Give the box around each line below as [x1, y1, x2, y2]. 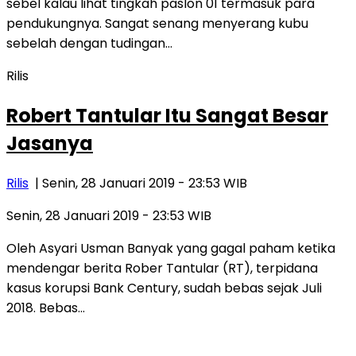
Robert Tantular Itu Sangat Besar [6, 102, 328, 129]
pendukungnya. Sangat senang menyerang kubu [6, 14, 308, 33]
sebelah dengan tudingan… [6, 33, 172, 52]
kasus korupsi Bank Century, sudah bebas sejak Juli [6, 278, 322, 297]
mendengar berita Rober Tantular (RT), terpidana [6, 258, 318, 277]
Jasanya [6, 130, 93, 157]
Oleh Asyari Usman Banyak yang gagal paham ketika [6, 238, 335, 257]
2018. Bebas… [6, 298, 85, 317]
